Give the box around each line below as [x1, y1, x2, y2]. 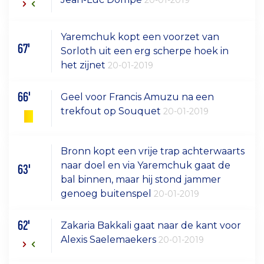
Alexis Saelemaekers [61, 233, 159, 245]
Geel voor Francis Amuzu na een [61, 91, 214, 103]
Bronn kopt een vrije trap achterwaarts [61, 145, 245, 157]
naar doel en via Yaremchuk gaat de [61, 159, 231, 171]
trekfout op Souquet [61, 105, 164, 117]
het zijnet [61, 60, 108, 71]
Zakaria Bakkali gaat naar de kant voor [61, 219, 242, 231]
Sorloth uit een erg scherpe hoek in [61, 45, 229, 57]
